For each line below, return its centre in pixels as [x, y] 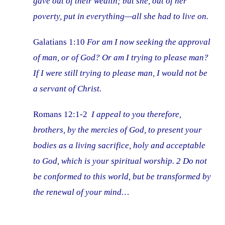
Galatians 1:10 [60, 42]
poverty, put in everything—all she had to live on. [121, 17]
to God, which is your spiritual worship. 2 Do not [120, 161]
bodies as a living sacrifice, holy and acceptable [120, 146]
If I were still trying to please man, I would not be [121, 73]
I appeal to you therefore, [137, 115]
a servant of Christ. [69, 89]
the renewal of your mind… [81, 192]
